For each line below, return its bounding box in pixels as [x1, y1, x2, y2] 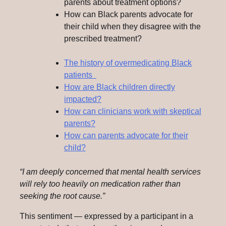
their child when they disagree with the [64, 22, 201, 31]
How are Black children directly [64, 83, 175, 92]
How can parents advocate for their [64, 131, 188, 140]
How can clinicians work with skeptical [64, 107, 201, 116]
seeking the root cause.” [20, 192, 105, 201]
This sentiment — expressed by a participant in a [20, 212, 193, 221]
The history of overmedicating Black [64, 59, 192, 68]
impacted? [64, 95, 101, 104]
